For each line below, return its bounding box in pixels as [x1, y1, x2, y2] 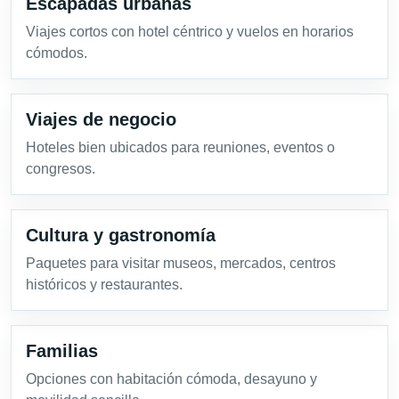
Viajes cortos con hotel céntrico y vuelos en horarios [26, 24, 354, 40]
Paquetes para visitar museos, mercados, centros [26, 256, 336, 272]
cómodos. [26, 45, 87, 61]
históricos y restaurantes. [26, 277, 183, 293]
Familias [26, 341, 98, 362]
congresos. [26, 161, 95, 177]
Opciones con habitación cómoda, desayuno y [26, 371, 317, 387]
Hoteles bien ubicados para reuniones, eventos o [26, 140, 335, 156]
